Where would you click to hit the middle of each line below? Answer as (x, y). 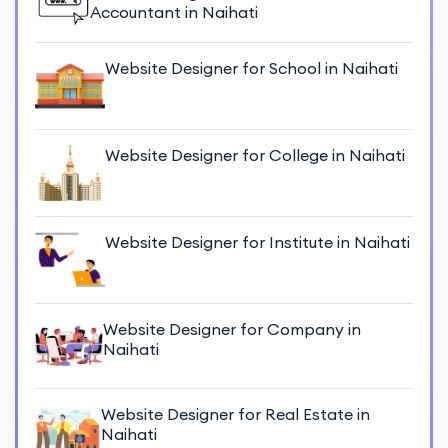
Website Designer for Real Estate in (236, 414)
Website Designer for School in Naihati (251, 67)
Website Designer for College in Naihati (255, 154)
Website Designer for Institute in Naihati (257, 241)
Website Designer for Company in (232, 328)
